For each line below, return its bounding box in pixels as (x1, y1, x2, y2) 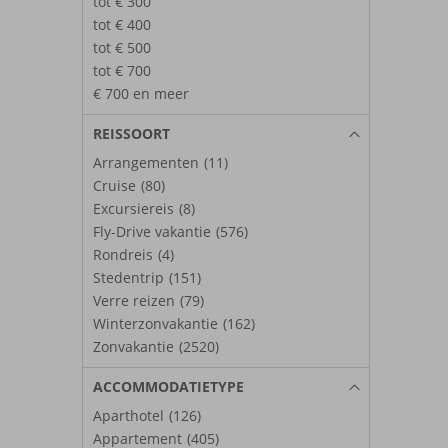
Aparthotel (93, 405, 164, 425)
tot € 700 (93, 60, 151, 80)
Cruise (93, 175, 136, 195)
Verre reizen (93, 290, 175, 310)
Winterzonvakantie (93, 313, 218, 333)
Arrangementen (93, 152, 199, 172)
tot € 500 (93, 37, 151, 57)
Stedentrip (93, 267, 164, 287)
